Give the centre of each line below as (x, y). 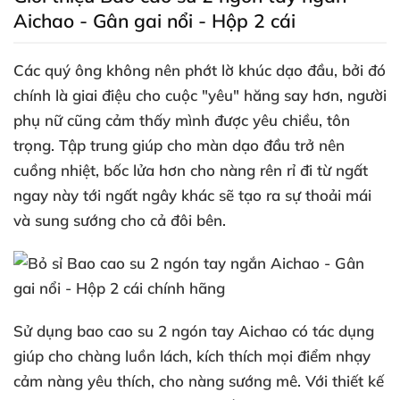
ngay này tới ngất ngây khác (116, 195)
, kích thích (228, 356)
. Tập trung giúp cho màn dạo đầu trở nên (198, 145)
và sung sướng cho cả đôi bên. (120, 220)
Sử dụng (43, 331)
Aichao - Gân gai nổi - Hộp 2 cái (157, 21)
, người (363, 95)
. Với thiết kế (341, 381)
